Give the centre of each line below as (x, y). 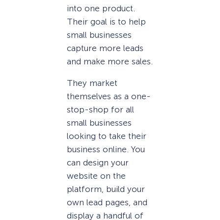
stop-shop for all (100, 109)
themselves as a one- (109, 96)
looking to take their (107, 136)
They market (92, 83)
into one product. (101, 8)
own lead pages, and (107, 202)
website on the (96, 176)
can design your (98, 162)
